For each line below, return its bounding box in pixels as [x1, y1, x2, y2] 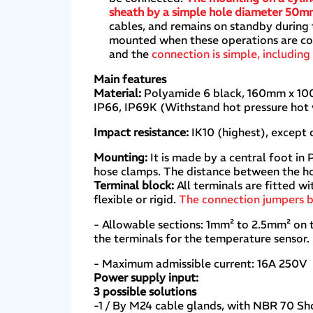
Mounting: [94, 150, 148, 164]
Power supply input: [94, 270, 199, 284]
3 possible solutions [94, 284, 197, 298]
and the [109, 46, 152, 61]
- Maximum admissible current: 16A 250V [94, 256, 307, 270]
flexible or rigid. [94, 191, 180, 206]
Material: [94, 85, 145, 100]
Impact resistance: [94, 124, 189, 139]
